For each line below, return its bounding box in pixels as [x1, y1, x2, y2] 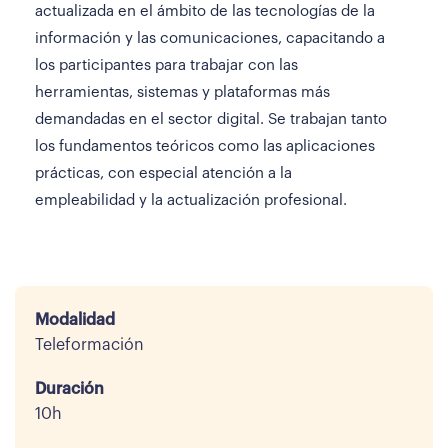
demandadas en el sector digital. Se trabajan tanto [35, 112, 387, 127]
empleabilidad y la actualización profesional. [35, 193, 347, 208]
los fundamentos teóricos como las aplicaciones [35, 139, 375, 154]
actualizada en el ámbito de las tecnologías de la [35, 4, 375, 19]
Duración [35, 381, 104, 397]
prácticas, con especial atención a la [35, 166, 292, 181]
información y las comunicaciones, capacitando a [35, 31, 385, 46]
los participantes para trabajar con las [35, 58, 298, 73]
